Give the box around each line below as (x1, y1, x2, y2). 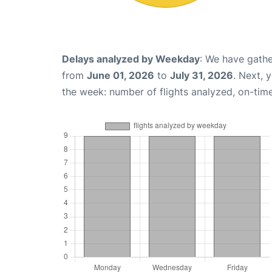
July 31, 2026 (170, 69, 233, 82)
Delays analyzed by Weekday (62, 53, 200, 66)
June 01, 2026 (87, 69, 154, 82)
